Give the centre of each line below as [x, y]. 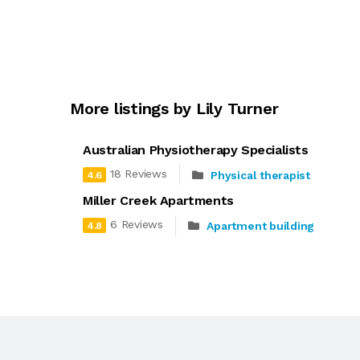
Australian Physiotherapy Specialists [196, 150]
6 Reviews [137, 225]
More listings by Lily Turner [174, 108]
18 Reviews [139, 174]
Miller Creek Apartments [158, 200]
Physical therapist [260, 175]
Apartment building [261, 225]
